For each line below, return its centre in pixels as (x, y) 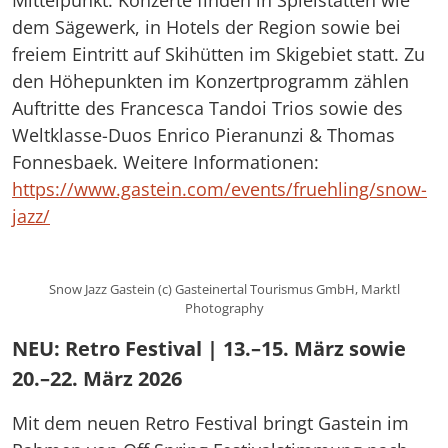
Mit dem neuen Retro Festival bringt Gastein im (210, 422)
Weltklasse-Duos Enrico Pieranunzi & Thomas (203, 135)
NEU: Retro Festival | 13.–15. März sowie (209, 348)
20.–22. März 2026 (97, 378)
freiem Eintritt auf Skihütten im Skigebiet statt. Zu (218, 54)
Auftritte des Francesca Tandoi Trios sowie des (207, 108)
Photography (224, 307)
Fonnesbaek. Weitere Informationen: (165, 162)
